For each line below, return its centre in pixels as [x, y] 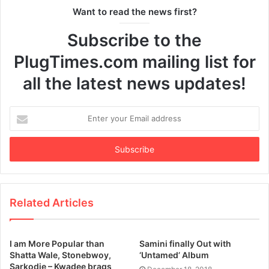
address [24, 149]
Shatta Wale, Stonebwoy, [60, 255]
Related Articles [52, 202]
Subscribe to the [134, 40]
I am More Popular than [57, 243]
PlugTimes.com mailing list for [134, 62]
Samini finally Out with [185, 243]
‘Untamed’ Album [174, 255]
